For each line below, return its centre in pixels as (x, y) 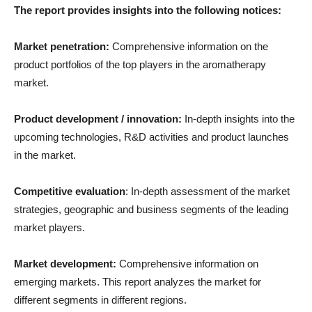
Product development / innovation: (98, 119)
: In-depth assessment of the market (208, 191)
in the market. (45, 155)
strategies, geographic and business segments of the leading (151, 209)
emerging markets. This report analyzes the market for (138, 282)
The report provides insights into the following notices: (148, 10)
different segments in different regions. (100, 300)
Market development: (65, 264)
